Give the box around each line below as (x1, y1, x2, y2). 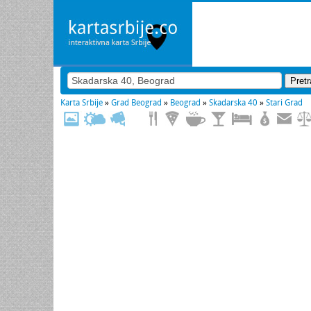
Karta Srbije (60, 98, 103, 108)
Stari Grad (266, 98, 303, 108)
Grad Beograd (111, 98, 162, 108)
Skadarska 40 (209, 98, 258, 108)
